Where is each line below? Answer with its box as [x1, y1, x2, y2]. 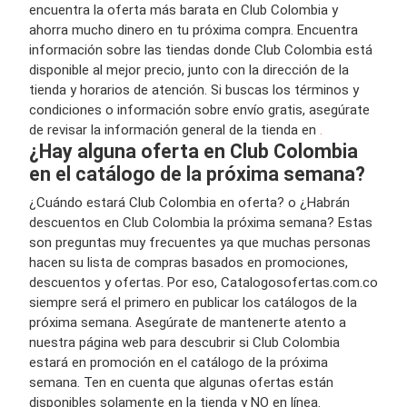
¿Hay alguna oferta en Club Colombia [29, 139, 358, 163]
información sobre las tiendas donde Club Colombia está [29, 41, 372, 58]
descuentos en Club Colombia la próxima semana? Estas [29, 213, 372, 231]
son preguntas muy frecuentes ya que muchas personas [29, 233, 371, 251]
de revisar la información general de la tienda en [29, 121, 320, 138]
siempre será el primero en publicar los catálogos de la [29, 293, 357, 311]
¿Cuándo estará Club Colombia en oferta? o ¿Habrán [29, 194, 350, 211]
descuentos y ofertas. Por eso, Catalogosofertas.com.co [29, 273, 378, 291]
